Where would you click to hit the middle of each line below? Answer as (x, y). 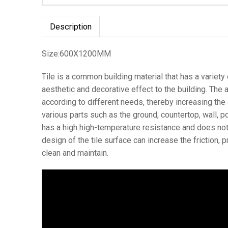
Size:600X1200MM (76, 53)
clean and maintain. (75, 153)
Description (71, 26)
